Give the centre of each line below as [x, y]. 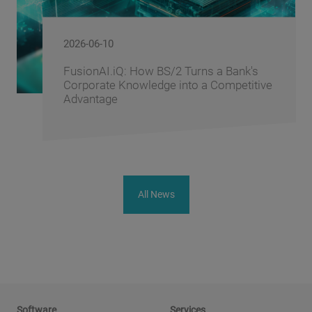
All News [156, 195]
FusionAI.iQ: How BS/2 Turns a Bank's [161, 71]
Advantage [90, 99]
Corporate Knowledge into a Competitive [167, 85]
